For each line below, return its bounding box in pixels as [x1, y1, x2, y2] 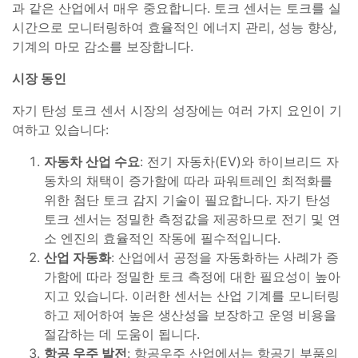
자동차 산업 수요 [44, 153, 140, 169]
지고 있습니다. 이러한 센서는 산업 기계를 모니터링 [44, 287, 340, 304]
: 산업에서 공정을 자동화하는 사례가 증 [111, 249, 339, 265]
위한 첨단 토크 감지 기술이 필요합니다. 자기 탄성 [44, 191, 331, 208]
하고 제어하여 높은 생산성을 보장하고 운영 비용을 [44, 306, 336, 323]
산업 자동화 [44, 249, 111, 265]
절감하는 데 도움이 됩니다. [44, 325, 200, 342]
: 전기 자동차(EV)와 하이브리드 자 [140, 153, 339, 169]
